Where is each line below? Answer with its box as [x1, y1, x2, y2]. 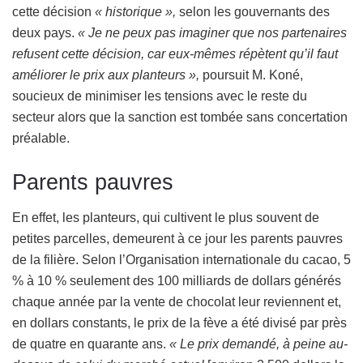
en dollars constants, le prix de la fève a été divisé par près [12, 316, 347, 331]
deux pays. [12, 26, 78, 41]
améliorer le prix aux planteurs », [12, 68, 203, 83]
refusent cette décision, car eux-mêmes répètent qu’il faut [12, 47, 338, 62]
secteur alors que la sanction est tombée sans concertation [12, 110, 348, 125]
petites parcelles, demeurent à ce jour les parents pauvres [12, 232, 343, 246]
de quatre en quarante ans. [12, 337, 169, 352]
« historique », [95, 5, 176, 19]
